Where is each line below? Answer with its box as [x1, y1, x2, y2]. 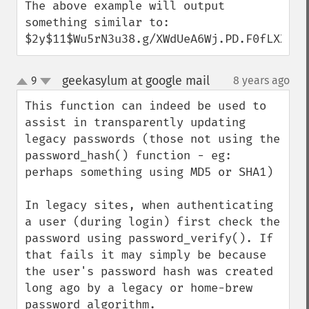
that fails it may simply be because [25, 248, 266, 262]
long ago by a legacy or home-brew [25, 281, 252, 295]
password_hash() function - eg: [25, 148, 232, 163]
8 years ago [233, 74, 290, 87]
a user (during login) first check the [25, 215, 280, 229]
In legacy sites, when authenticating [25, 198, 273, 212]
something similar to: [25, 15, 170, 30]
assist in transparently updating [25, 115, 246, 130]
